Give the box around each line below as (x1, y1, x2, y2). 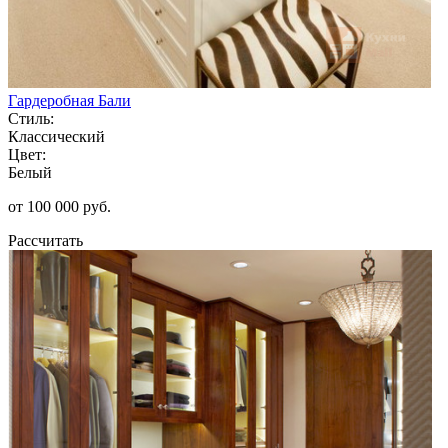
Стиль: (8, 109, 54, 127)
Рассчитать (8, 231, 83, 249)
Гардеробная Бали (8, 91, 131, 109)
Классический (8, 127, 105, 145)
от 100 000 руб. (8, 197, 111, 215)
